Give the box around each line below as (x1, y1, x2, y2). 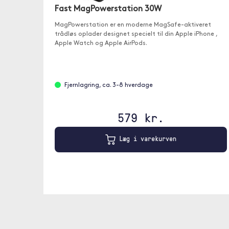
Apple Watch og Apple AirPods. (54, 40, 147, 47)
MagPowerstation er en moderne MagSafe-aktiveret (54, 22, 211, 28)
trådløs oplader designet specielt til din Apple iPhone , (54, 31, 217, 37)
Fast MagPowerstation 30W (54, 5, 162, 13)
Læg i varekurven (115, 134, 176, 144)
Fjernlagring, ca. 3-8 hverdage (64, 82, 153, 88)
